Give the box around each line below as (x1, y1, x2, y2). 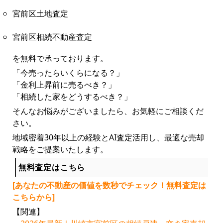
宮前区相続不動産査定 (12, 31, 92, 43)
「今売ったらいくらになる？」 (12, 67, 124, 79)
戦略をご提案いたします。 (12, 144, 108, 155)
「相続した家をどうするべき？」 (12, 91, 132, 103)
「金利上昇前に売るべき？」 (12, 79, 116, 91)
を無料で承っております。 (12, 53, 108, 64)
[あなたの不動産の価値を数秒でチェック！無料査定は (12, 180, 206, 191)
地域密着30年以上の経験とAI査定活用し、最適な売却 (12, 132, 204, 143)
